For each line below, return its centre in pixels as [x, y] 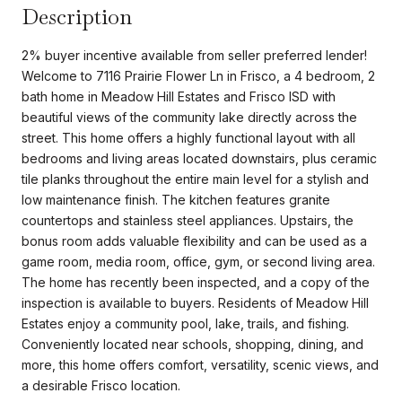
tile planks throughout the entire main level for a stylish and [195, 179]
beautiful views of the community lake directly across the [189, 117]
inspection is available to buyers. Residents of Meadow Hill [195, 302]
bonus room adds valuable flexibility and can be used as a [194, 240]
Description [77, 16]
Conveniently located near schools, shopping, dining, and [192, 344]
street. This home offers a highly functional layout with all [188, 137]
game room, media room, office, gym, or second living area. [198, 261]
